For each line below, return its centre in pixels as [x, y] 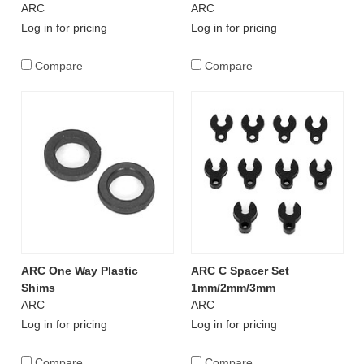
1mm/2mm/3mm [233, 288]
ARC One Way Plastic [79, 271]
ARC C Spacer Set [240, 271]
